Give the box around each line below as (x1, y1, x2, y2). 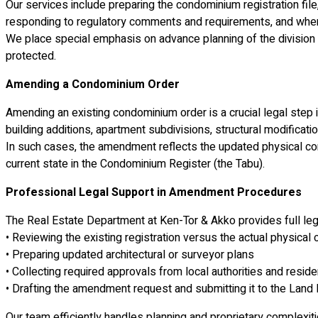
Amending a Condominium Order (6, 76, 180, 94)
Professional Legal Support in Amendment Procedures (6, 184, 302, 202)
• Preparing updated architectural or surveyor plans (6, 246, 254, 264)
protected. (6, 48, 56, 65)
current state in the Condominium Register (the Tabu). (6, 155, 265, 173)
